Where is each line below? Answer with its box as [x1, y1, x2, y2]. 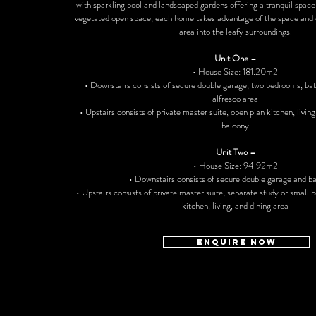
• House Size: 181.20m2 [193, 65, 278, 78]
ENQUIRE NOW [197, 237, 276, 247]
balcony [221, 119, 249, 132]
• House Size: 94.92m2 [193, 159, 278, 172]
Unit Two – [215, 145, 255, 159]
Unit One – [214, 51, 256, 65]
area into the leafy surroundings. [178, 25, 292, 38]
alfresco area [212, 92, 258, 105]
